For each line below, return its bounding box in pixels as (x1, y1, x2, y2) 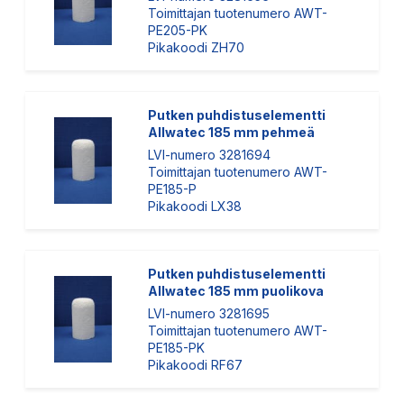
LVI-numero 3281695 (148, 306, 270, 321)
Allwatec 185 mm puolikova (148, 283, 324, 298)
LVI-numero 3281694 (148, 147, 271, 162)
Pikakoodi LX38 (148, 198, 242, 214)
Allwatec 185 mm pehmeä (148, 124, 315, 140)
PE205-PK (148, 23, 207, 38)
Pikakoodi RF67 (148, 357, 243, 372)
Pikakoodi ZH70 (148, 40, 244, 55)
